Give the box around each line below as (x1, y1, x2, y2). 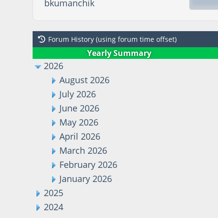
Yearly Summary (87, 47, 151, 58)
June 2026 (59, 102, 100, 114)
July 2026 (59, 88, 96, 100)
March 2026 (59, 144, 108, 156)
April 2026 (59, 130, 101, 142)
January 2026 (59, 172, 112, 184)
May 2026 (59, 116, 99, 128)
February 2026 (59, 158, 118, 170)
